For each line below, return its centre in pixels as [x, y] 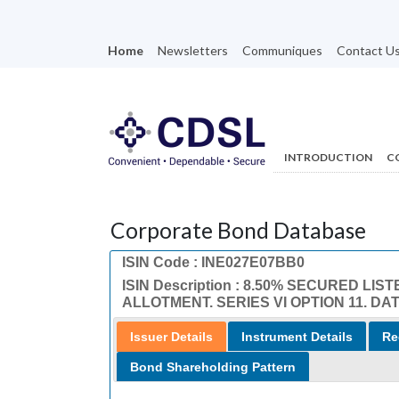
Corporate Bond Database [238, 230]
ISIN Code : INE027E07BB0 [213, 262]
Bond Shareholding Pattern [212, 366]
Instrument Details [297, 336]
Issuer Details [171, 336]
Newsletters [192, 50]
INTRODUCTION [328, 157]
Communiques [282, 50]
